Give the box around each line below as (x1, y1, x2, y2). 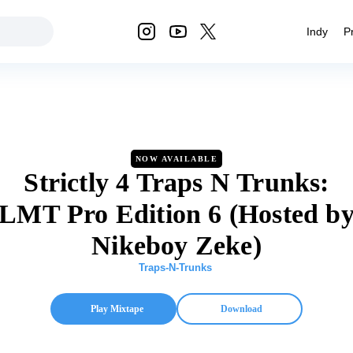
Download (220, 303, 262, 314)
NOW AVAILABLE (135, 154, 218, 163)
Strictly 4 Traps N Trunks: (24, 168, 329, 197)
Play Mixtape (90, 303, 143, 314)
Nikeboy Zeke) (91, 231, 262, 260)
